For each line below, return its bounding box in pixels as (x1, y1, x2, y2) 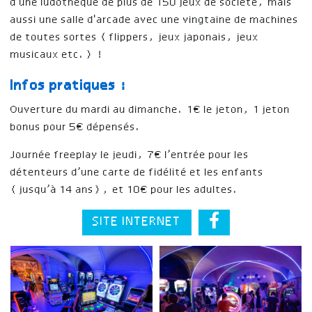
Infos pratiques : (10, 78, 126, 94)
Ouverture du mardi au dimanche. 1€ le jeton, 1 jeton (10, 104, 290, 116)
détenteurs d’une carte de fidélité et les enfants (10, 166, 264, 178)
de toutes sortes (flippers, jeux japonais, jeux (10, 31, 259, 43)
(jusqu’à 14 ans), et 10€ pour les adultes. (10, 184, 240, 196)
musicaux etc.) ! (10, 49, 103, 61)
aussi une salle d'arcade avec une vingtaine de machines (10, 14, 299, 26)
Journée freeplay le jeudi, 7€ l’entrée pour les (10, 149, 249, 161)
